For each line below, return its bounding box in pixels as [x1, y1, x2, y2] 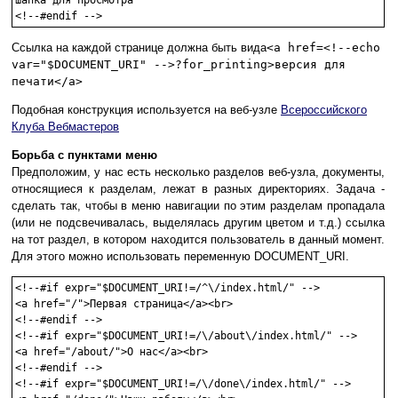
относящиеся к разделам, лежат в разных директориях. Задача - [12, 182, 385, 196]
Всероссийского [281, 103, 367, 117]
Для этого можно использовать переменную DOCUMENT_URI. [12, 250, 349, 264]
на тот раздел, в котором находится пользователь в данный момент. [12, 233, 385, 247]
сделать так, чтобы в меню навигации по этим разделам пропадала [12, 199, 385, 213]
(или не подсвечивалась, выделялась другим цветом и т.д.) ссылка [12, 216, 385, 230]
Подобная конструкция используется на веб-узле [12, 103, 281, 117]
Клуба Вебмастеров [12, 120, 119, 134]
